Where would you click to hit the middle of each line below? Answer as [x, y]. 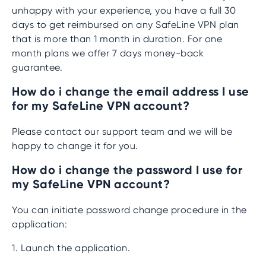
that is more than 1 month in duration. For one [117, 39]
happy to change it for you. [75, 146]
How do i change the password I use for [127, 170]
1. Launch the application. [71, 248]
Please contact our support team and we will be [122, 132]
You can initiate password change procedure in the [129, 210]
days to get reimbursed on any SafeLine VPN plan [126, 25]
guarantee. [37, 67]
